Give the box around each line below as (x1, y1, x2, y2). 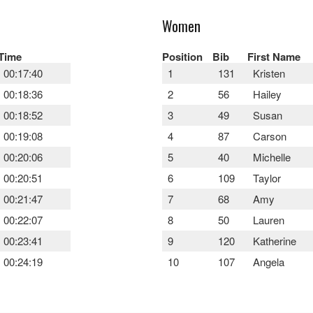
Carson (253, 128, 286, 143)
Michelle (253, 149, 291, 164)
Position (162, 48, 203, 64)
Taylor (253, 170, 281, 185)
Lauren (253, 212, 284, 227)
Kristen (253, 65, 285, 80)
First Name (247, 48, 300, 64)
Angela (253, 254, 284, 269)
